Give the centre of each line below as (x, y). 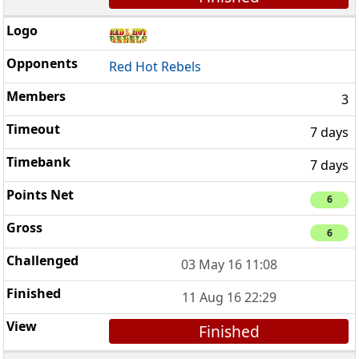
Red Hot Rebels (155, 67)
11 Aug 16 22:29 (229, 297)
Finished (229, 331)
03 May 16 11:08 (229, 264)
